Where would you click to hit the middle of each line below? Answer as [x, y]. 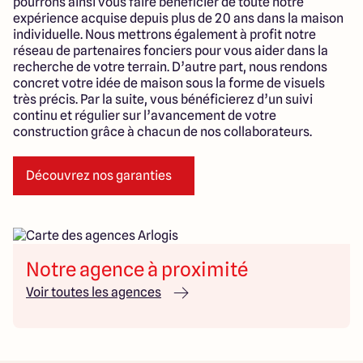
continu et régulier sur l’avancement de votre [145, 116]
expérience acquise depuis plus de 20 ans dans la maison [178, 19]
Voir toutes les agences [94, 293]
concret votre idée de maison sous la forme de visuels [169, 83]
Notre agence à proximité [137, 270]
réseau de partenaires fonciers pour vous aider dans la [171, 51]
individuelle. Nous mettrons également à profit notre [164, 35]
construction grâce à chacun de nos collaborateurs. [162, 132]
